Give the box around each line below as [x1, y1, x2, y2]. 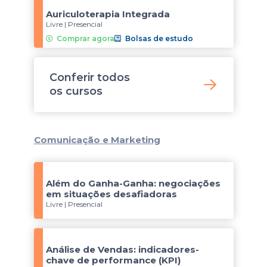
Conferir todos [49, 71, 130, 84]
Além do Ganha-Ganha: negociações [45, 178, 221, 189]
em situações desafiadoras [45, 188, 177, 200]
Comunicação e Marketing [33, 134, 160, 145]
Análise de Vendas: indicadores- [45, 244, 199, 255]
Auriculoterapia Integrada [45, 8, 170, 20]
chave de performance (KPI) [45, 254, 181, 266]
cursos [65, 85, 103, 98]
